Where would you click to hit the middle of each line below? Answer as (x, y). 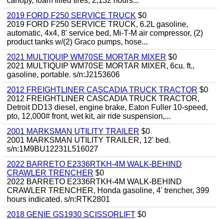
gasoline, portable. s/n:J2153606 (63, 75)
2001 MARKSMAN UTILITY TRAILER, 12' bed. (89, 140)
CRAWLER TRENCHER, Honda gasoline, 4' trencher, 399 (108, 190)
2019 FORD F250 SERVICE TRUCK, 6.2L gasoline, (98, 24)
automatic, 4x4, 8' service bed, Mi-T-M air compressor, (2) (105, 33)
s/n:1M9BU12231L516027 (53, 149)
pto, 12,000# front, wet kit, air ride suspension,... (89, 116)
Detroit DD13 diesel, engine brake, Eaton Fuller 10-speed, (107, 107)
